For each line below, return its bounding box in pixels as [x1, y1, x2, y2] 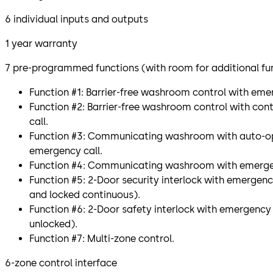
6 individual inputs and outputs [5, 13, 148, 26]
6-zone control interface [5, 257, 117, 269]
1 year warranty [5, 38, 77, 50]
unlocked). [29, 218, 77, 230]
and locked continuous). [29, 189, 140, 201]
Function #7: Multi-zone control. [29, 233, 174, 245]
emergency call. [29, 145, 102, 157]
